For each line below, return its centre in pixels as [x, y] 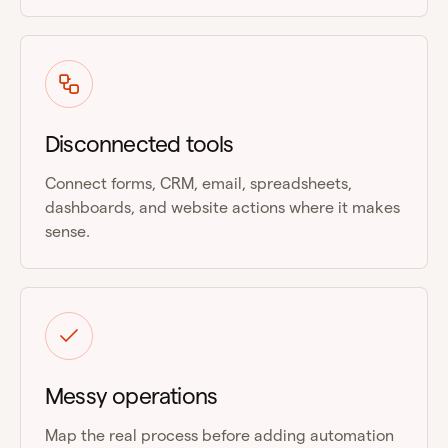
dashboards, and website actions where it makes [222, 207]
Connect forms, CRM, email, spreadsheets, [198, 183]
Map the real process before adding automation [219, 435]
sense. [67, 231]
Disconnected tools [139, 143]
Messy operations [131, 395]
